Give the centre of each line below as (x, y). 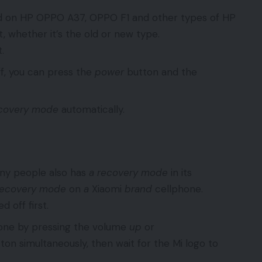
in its (180, 173)
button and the (161, 72)
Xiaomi (107, 189)
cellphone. (177, 189)
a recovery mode (128, 173)
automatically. (92, 110)
